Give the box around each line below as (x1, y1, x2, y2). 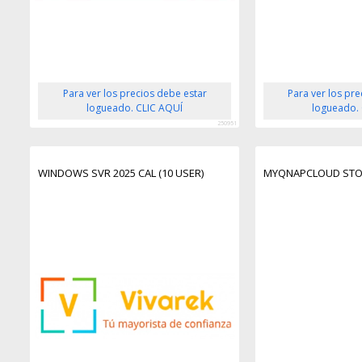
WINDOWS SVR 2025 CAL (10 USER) (38, 165, 204, 180)
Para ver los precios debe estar (62, 86, 207, 100)
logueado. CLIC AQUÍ (86, 100, 183, 115)
